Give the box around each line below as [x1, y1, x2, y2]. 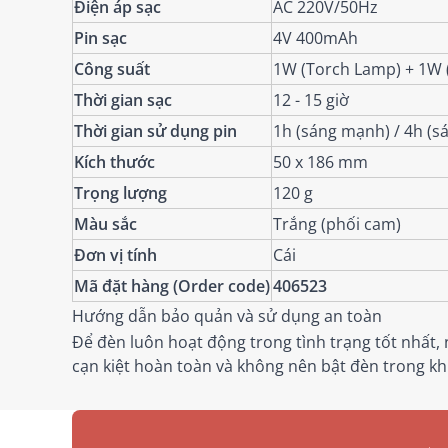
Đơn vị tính [74, 244, 157, 267]
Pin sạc [74, 27, 127, 50]
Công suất [74, 58, 150, 81]
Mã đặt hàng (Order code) [74, 275, 270, 298]
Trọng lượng [74, 182, 167, 205]
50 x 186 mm [273, 151, 368, 174]
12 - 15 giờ [273, 89, 349, 112]
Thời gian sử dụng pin [74, 120, 237, 143]
